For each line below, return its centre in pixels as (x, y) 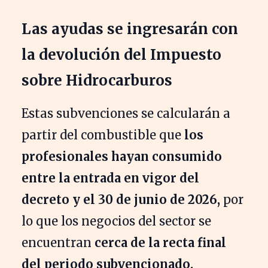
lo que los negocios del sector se (116, 221)
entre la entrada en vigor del (110, 178)
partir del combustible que (103, 135)
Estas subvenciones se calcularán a (126, 113)
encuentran (58, 242)
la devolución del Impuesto (121, 54)
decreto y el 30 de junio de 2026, (121, 199)
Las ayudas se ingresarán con (130, 29)
